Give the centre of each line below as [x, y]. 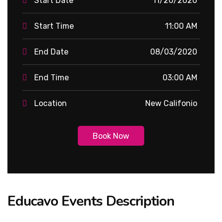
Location [51, 103]
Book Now [111, 136]
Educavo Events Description [91, 201]
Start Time [54, 26]
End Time [52, 78]
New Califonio [171, 103]
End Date [51, 52]
